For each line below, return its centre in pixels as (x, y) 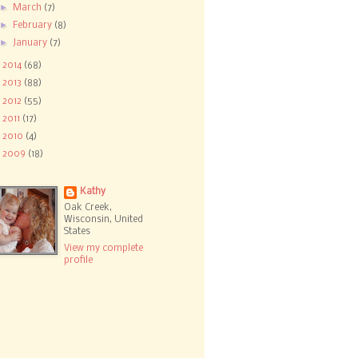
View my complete (104, 248)
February (34, 26)
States (78, 232)
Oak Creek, (88, 208)
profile (79, 260)
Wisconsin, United (104, 220)
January (32, 44)
